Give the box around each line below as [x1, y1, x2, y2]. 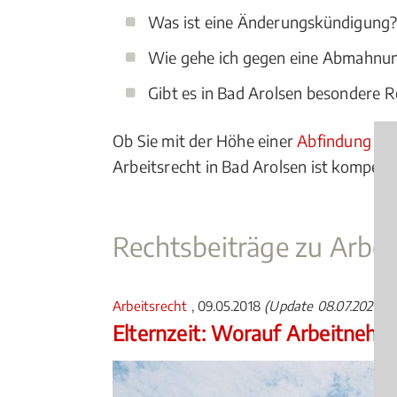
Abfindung [297, 130, 372, 151]
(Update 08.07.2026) [264, 298, 386, 314]
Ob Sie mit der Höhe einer [113, 130, 298, 151]
